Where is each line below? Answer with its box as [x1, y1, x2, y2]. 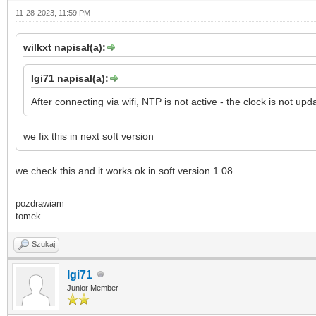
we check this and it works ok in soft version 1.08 [16, 164, 233, 176]
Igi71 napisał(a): [31, 72, 109, 84]
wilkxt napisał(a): [23, 41, 106, 53]
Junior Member [67, 283, 119, 292]
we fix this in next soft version [23, 130, 154, 142]
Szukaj [32, 239, 55, 248]
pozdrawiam [16, 197, 64, 209]
